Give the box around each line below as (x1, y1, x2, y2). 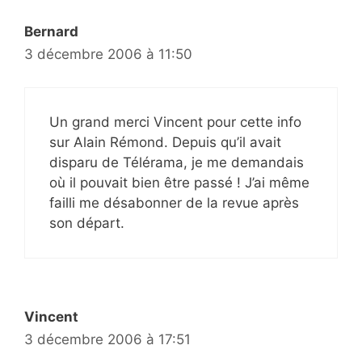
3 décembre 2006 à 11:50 (24, 46, 192, 63)
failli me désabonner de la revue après (49, 194, 299, 211)
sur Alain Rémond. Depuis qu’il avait (49, 133, 281, 150)
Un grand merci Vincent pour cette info (49, 113, 301, 130)
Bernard (24, 23, 78, 40)
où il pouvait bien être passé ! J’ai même (49, 174, 309, 191)
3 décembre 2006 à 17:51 (24, 330, 191, 347)
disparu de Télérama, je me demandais (49, 154, 304, 170)
